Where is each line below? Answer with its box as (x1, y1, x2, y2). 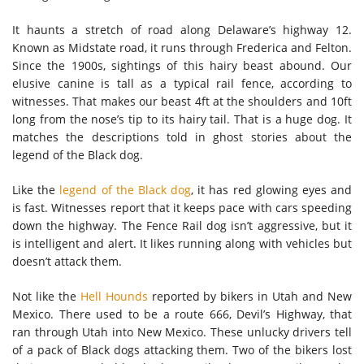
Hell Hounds (80, 288, 148, 304)
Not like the (12, 288, 80, 304)
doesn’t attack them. (12, 253, 122, 269)
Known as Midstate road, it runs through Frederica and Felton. (12, 39, 352, 55)
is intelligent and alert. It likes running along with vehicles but (12, 235, 352, 251)
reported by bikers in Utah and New (147, 288, 353, 304)
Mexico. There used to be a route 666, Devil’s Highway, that (12, 305, 352, 322)
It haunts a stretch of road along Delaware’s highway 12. (12, 21, 352, 37)
